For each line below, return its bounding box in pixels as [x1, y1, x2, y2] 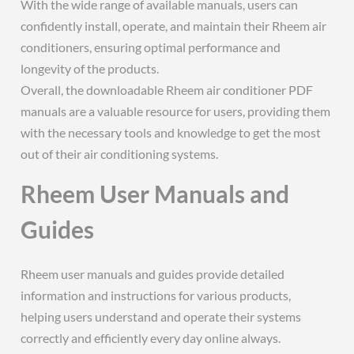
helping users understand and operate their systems [21, 309, 302, 324]
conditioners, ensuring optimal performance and [21, 40, 281, 55]
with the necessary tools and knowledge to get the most [21, 125, 322, 140]
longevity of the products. [21, 61, 160, 76]
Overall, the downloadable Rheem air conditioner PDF [21, 82, 314, 97]
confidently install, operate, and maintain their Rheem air [21, 18, 327, 33]
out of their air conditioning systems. [21, 146, 219, 161]
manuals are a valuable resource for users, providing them [21, 104, 331, 119]
